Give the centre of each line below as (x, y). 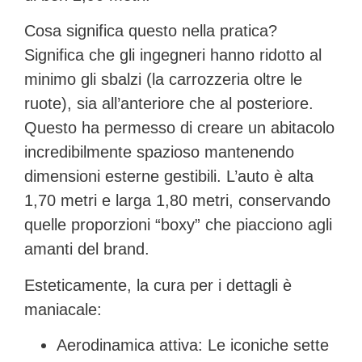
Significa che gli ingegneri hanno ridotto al (173, 55)
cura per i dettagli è (223, 285)
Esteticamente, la (89, 285)
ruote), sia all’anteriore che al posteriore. (169, 104)
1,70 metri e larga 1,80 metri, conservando (177, 201)
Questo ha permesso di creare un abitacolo (179, 128)
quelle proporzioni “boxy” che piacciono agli (178, 225)
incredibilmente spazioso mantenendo (159, 152)
